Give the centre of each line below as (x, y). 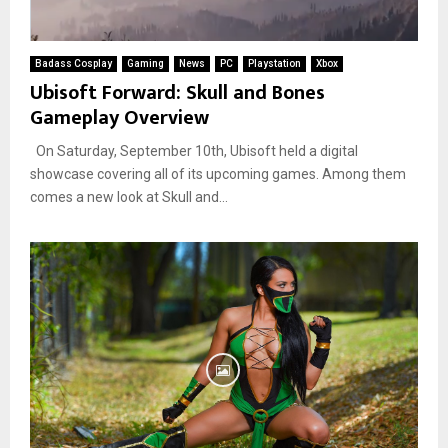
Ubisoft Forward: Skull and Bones (177, 92)
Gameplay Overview (119, 117)
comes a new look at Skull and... (129, 196)
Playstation (274, 63)
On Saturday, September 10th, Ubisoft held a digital (194, 150)
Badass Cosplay (73, 63)
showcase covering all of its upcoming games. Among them (218, 173)
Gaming (145, 63)
